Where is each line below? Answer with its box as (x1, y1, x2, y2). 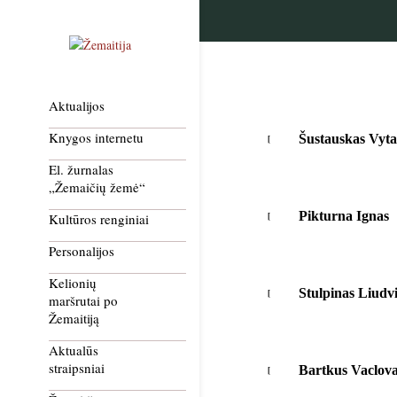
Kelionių (49, 274, 97, 292)
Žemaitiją (49, 309, 99, 327)
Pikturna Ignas (298, 207, 389, 223)
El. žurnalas (49, 160, 113, 178)
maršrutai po (49, 292, 118, 309)
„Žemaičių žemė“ (49, 178, 145, 196)
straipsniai (49, 359, 105, 377)
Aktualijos (49, 97, 105, 114)
